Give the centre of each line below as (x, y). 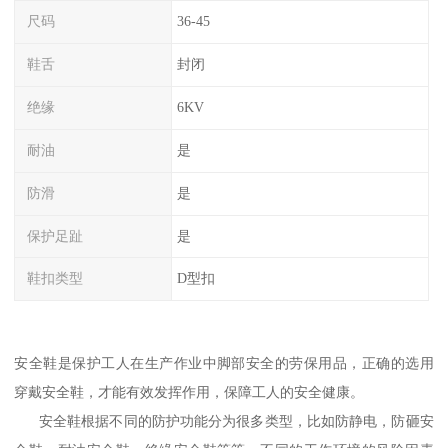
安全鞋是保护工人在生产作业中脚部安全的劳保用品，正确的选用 (224, 362)
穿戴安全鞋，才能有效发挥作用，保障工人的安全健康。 (189, 391)
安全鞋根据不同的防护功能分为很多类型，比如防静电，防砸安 (224, 420)
